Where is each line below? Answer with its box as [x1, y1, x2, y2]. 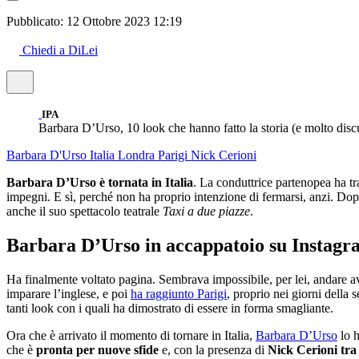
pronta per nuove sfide [36, 342, 159, 357]
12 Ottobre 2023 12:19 [67, 14, 182, 28]
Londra [118, 147, 158, 162]
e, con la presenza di [159, 342, 268, 357]
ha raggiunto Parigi [131, 286, 227, 301]
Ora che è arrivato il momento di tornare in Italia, [6, 328, 256, 342]
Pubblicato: [6, 14, 67, 28]
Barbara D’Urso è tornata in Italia [6, 175, 193, 189]
